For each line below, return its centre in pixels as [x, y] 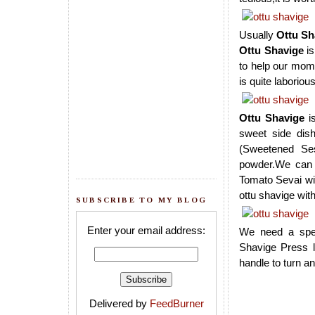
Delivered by [119, 304]
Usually [258, 35]
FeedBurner [176, 304]
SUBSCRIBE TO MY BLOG [141, 200]
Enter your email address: [146, 231]
